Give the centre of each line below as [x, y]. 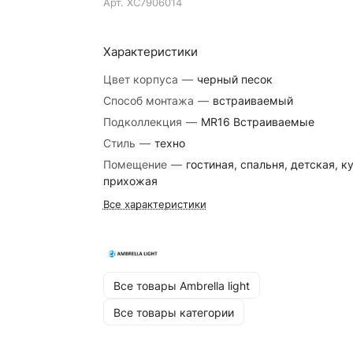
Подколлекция [144, 122]
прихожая [130, 181]
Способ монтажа [150, 100]
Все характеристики [154, 204]
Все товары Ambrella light [181, 285]
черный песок [234, 79]
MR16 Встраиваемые [257, 122]
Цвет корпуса [142, 79]
